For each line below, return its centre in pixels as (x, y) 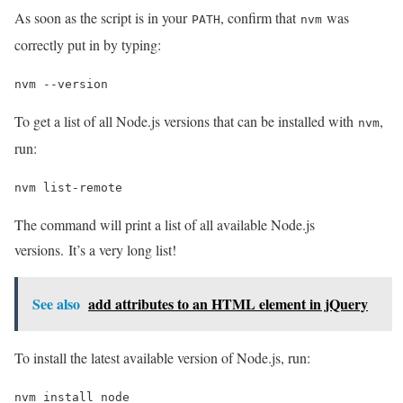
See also (56, 304)
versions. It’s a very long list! (95, 250)
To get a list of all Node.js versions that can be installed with (186, 121)
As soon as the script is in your (103, 18)
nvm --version (61, 85)
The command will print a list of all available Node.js (165, 225)
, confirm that (260, 18)
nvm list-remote (68, 188)
